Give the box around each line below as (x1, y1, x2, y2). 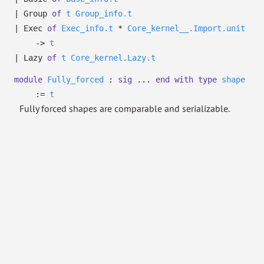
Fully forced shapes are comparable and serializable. (19, 103, 230, 114)
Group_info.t (75, 9, 132, 18)
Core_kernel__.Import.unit (127, 24, 245, 33)
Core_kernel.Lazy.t (71, 53, 156, 62)
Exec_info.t (61, 24, 113, 33)
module (14, 75, 42, 84)
